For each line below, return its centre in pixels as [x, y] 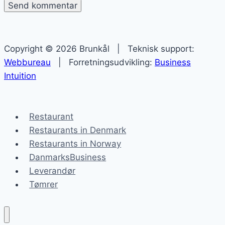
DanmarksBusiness [68, 157]
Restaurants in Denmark [78, 130]
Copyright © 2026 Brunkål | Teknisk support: [99, 49]
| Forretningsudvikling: [103, 63]
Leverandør [52, 171]
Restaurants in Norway [75, 144]
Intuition [20, 76]
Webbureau [27, 63]
